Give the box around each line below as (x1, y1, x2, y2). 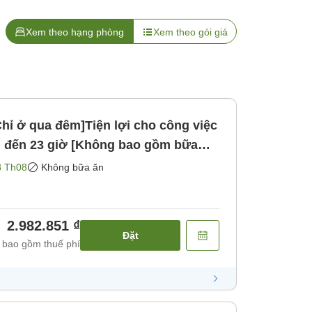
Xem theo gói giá (153, 26, 228, 38)
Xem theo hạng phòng (26, 26, 124, 38)
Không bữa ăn (41, 162, 104, 173)
